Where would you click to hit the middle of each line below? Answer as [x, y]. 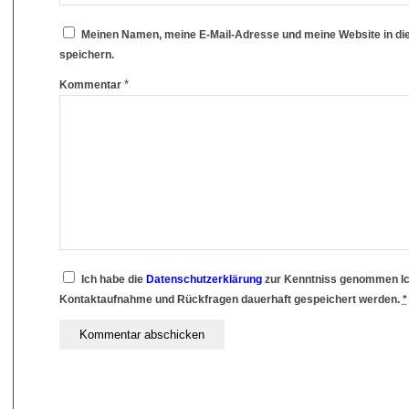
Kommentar [91, 85]
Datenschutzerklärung [204, 280]
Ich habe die [113, 280]
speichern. [86, 55]
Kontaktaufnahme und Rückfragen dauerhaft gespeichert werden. [231, 300]
